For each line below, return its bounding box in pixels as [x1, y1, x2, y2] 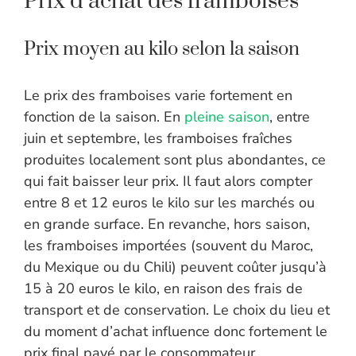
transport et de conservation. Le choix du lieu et [24, 300, 330, 320]
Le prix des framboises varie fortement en [24, 86, 292, 106]
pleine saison [184, 107, 269, 127]
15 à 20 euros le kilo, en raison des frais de [24, 279, 303, 299]
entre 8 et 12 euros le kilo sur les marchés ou [24, 193, 315, 213]
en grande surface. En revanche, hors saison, [24, 215, 310, 234]
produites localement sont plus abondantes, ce [24, 150, 326, 170]
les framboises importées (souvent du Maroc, [24, 236, 313, 256]
